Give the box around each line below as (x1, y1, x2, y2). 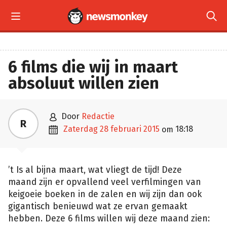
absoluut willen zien (8, 73, 159, 93)
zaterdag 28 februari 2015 (68, 124, 160, 134)
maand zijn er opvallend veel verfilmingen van (8, 177, 201, 187)
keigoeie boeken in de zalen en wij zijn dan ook (8, 189, 202, 200)
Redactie (82, 111, 115, 121)
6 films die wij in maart (8, 57, 178, 77)
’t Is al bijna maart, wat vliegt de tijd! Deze (8, 165, 182, 175)
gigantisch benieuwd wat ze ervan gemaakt (8, 201, 187, 212)
